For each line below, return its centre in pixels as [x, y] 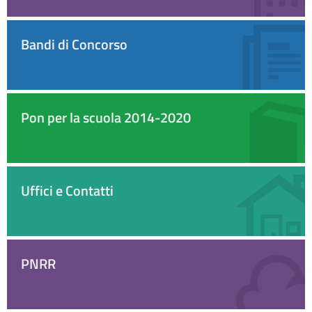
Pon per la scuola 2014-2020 [106, 117]
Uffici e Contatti [67, 190]
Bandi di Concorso [74, 44]
